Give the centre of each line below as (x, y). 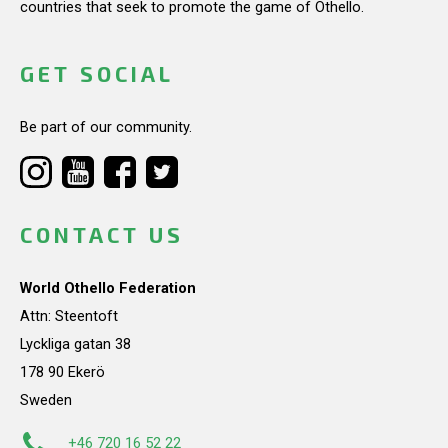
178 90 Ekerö (62, 371)
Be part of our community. (106, 126)
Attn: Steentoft (69, 315)
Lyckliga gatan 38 (75, 343)
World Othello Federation (108, 287)
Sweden (46, 399)
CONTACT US (102, 235)
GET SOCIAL (97, 74)
